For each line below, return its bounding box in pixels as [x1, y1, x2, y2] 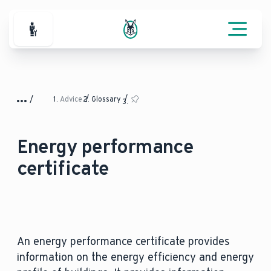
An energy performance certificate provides [16, 235, 230, 248]
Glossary [91, 95, 123, 103]
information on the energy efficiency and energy [16, 250, 254, 264]
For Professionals [32, 29, 118, 43]
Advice [59, 95, 84, 103]
